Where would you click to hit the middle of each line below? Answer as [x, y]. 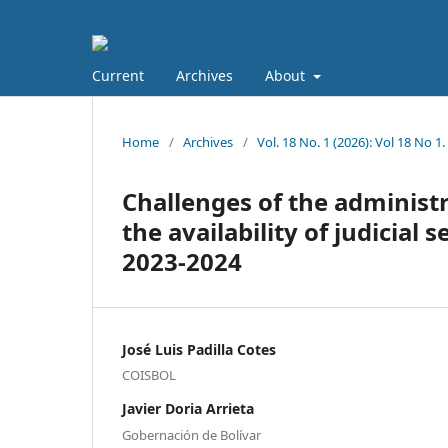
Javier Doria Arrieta [188, 409]
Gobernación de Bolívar [191, 434]
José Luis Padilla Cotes [199, 349]
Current [118, 75]
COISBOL [149, 375]
